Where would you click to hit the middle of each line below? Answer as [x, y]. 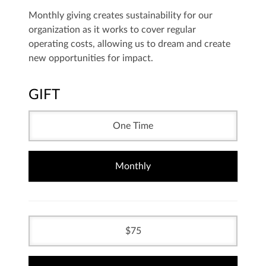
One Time [133, 126]
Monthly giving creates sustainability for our [121, 16]
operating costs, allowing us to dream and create [129, 44]
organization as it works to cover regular [112, 30]
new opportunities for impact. [91, 58]
